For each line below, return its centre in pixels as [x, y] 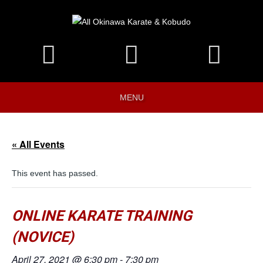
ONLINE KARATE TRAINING [102, 215]
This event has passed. [55, 173]
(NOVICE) [43, 237]
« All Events [38, 144]
